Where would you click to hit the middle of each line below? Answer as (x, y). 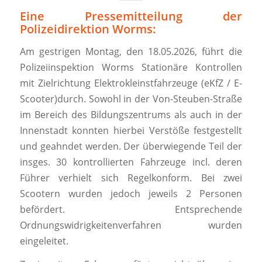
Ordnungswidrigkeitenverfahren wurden (131, 225)
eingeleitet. (44, 241)
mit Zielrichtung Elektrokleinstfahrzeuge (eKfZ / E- (131, 83)
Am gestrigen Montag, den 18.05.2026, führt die (131, 51)
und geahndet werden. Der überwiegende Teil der (131, 146)
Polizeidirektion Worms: (88, 29)
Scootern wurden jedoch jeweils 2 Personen (131, 193)
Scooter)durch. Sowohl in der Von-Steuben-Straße (131, 99)
